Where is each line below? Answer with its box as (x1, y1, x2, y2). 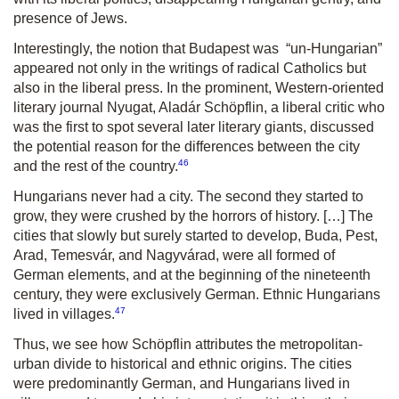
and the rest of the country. (13, 159, 178, 175)
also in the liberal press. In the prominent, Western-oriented (13, 79, 384, 95)
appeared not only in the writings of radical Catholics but (13, 60, 366, 76)
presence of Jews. (13, 10, 127, 26)
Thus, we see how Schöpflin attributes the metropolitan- (13, 337, 362, 353)
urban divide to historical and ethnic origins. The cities (13, 356, 352, 372)
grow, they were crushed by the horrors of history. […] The (13, 208, 373, 224)
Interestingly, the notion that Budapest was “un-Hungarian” (13, 40, 382, 56)
